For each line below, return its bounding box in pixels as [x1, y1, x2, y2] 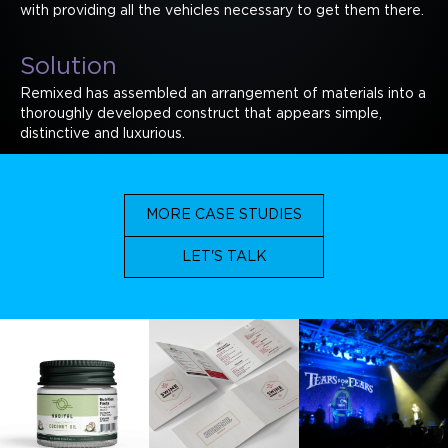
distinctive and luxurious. [20, 127, 185, 142]
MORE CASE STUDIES [146, 208, 302, 223]
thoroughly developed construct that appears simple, [20, 107, 382, 122]
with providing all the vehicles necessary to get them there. [20, 4, 424, 19]
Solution [20, 55, 117, 80]
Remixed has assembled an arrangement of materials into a [20, 87, 426, 102]
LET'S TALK [181, 250, 267, 265]
